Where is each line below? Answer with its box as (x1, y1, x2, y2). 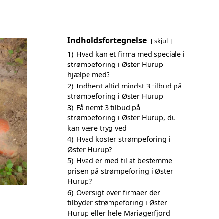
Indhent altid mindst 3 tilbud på (76, 81, 182, 90)
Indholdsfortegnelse (67, 35, 147, 45)
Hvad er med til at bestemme (76, 156, 172, 165)
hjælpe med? (67, 70, 109, 79)
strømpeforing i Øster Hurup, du (67, 113, 176, 122)
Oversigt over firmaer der (76, 188, 160, 197)
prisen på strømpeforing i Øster (67, 166, 173, 175)
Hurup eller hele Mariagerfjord (67, 208, 170, 218)
